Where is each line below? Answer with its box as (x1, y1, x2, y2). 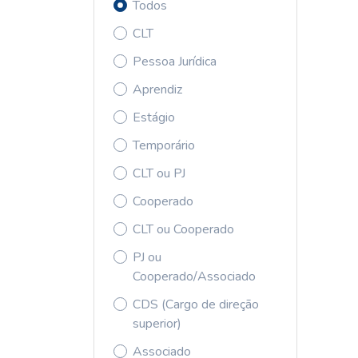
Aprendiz (133, 81, 182, 98)
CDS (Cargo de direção (133, 296, 259, 313)
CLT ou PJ (133, 165, 185, 182)
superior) (133, 315, 181, 332)
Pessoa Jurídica (133, 53, 217, 70)
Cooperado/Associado (133, 268, 256, 285)
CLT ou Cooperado (133, 221, 234, 238)
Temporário (133, 137, 195, 154)
